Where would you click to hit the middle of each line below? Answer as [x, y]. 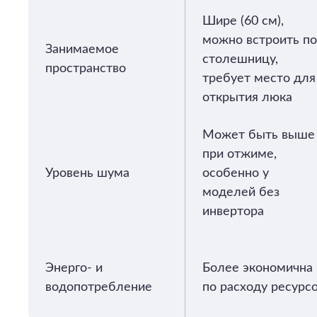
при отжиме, [240, 154]
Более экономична [258, 268]
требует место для [259, 79]
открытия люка [247, 98]
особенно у [236, 173]
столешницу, [240, 59]
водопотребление [99, 287]
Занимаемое [82, 50]
